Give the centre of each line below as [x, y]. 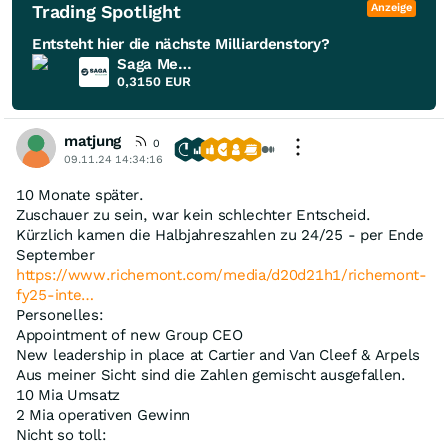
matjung [92, 140]
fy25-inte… [55, 294]
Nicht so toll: [61, 434]
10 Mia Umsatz [68, 394]
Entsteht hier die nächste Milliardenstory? [181, 43]
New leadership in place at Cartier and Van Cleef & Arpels [218, 354]
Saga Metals [185, 63]
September [55, 254]
